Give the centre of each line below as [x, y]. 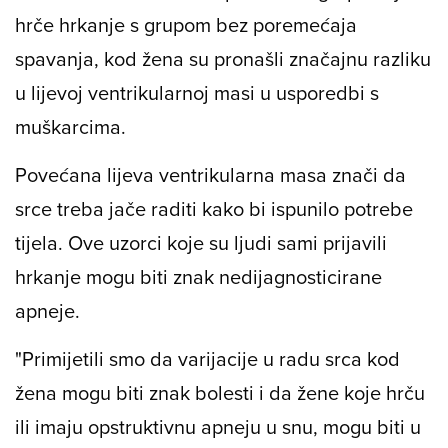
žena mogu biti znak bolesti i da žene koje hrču [220, 393]
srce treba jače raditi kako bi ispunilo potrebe [214, 209]
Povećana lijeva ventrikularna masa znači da [210, 175]
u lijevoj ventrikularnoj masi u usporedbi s [197, 93]
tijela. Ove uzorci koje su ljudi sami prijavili [201, 243]
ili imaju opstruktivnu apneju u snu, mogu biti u [218, 427]
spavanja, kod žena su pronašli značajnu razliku [223, 59]
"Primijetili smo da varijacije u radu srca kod [207, 359]
